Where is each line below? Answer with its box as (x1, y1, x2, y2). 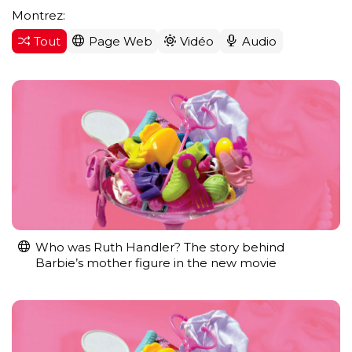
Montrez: (12, 7, 65, 23)
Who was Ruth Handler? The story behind (35, 239, 284, 255)
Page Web (88, 33, 152, 49)
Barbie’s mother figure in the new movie (35, 255, 277, 270)
